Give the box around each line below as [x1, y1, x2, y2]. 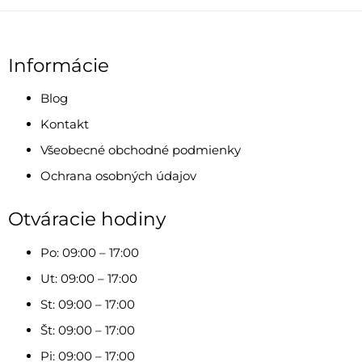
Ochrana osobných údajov [40, 168, 196, 184]
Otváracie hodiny [8, 208, 166, 231]
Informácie [8, 53, 109, 77]
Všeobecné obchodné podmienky [40, 142, 241, 158]
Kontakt [40, 116, 89, 133]
